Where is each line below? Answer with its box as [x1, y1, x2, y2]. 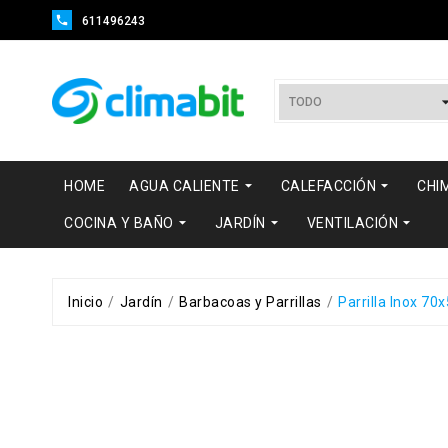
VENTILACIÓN [306, 215, 398, 231]
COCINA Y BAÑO [64, 215, 174, 231]
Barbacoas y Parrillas [179, 294, 322, 310]
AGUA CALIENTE [129, 178, 240, 194]
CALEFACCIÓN [280, 178, 376, 194]
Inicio [68, 294, 103, 310]
